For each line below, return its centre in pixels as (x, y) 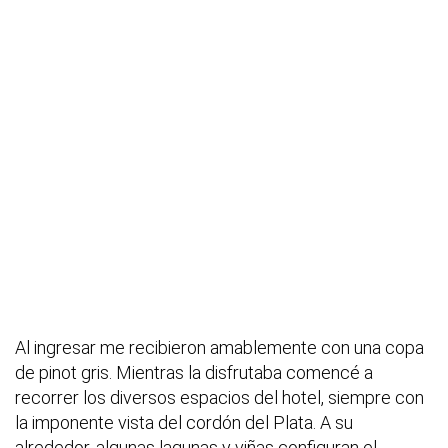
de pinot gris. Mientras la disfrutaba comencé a (194, 373)
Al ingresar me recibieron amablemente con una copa (219, 348)
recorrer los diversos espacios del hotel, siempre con (219, 398)
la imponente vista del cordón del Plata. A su (184, 423)
